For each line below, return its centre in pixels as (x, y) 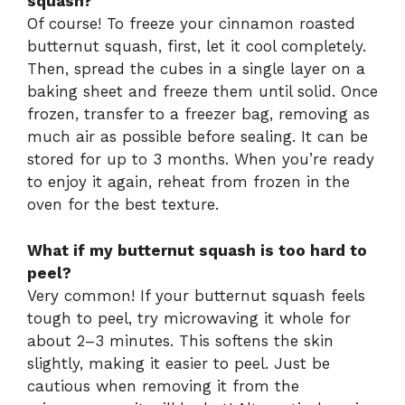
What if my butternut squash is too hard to (197, 250)
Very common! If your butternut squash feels (196, 295)
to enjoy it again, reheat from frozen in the (188, 182)
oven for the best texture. (123, 205)
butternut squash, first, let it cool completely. (197, 47)
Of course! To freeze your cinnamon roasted (191, 24)
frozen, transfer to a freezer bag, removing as (198, 114)
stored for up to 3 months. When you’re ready (201, 160)
